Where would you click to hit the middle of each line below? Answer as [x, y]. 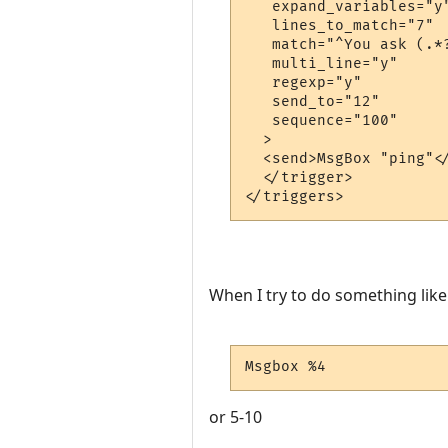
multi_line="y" [322, 64]
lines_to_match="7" [340, 26]
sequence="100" [322, 121]
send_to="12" [313, 102]
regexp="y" [304, 83]
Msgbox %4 [286, 367]
